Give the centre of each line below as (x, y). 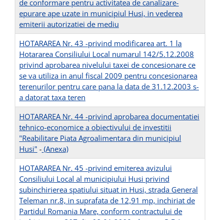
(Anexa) (55, 149)
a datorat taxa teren (52, 97)
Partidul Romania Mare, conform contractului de (101, 211)
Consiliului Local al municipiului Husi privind (94, 179)
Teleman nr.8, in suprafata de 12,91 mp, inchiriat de (107, 201)
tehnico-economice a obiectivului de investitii (95, 127)
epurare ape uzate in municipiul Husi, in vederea (101, 14)
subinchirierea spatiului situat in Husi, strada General (109, 190)
